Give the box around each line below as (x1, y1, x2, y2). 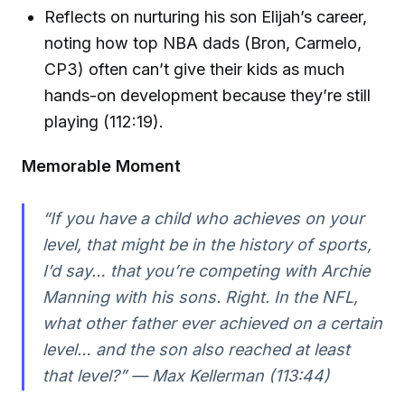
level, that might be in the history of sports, (42, 234, 372, 254)
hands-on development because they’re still (44, 86, 372, 106)
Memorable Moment (22, 156, 181, 176)
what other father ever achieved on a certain (42, 313, 382, 333)
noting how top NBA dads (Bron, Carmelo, (44, 33, 363, 53)
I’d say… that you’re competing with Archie (42, 260, 370, 280)
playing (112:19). (44, 112, 165, 132)
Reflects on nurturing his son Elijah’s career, (44, 7, 368, 27)
